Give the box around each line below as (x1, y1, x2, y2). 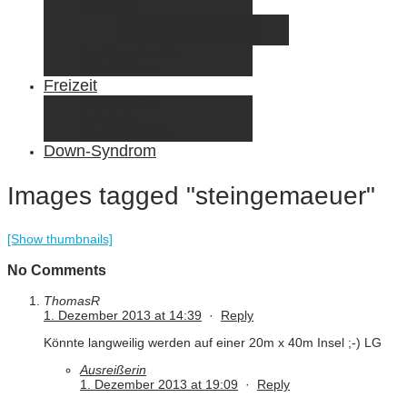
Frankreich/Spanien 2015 (116, 15, 259, 29)
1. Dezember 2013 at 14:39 (44, 308, 202, 323)
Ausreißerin (80, 362, 146, 378)
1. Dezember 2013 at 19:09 (80, 377, 238, 392)
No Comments (7, 261, 106, 278)
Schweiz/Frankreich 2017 (116, 30, 261, 45)
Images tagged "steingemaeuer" (7, 182, 375, 211)
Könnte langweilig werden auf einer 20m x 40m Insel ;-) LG (44, 335, 382, 351)
